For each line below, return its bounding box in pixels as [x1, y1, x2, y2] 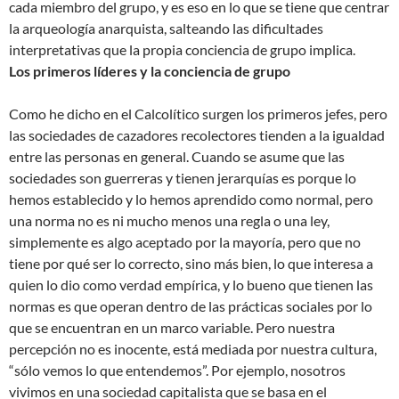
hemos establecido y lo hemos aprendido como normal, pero [9, 190, 373, 208]
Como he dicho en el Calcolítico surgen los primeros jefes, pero [9, 104, 387, 122]
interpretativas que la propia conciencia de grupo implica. [9, 40, 355, 58]
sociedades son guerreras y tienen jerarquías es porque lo [9, 168, 356, 186]
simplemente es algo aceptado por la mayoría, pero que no [9, 232, 361, 250]
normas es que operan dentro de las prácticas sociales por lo [9, 297, 372, 314]
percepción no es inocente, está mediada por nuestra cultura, [9, 339, 377, 357]
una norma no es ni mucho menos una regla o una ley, [9, 211, 330, 229]
